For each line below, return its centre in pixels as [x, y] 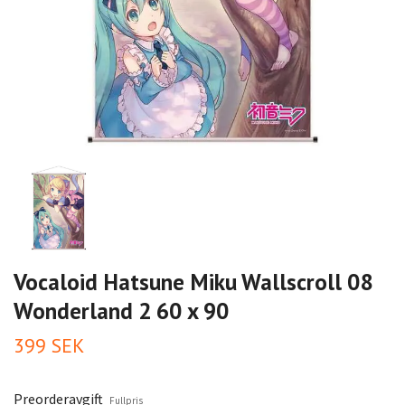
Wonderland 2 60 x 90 [121, 311]
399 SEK [49, 345]
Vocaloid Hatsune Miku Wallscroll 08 [193, 282]
